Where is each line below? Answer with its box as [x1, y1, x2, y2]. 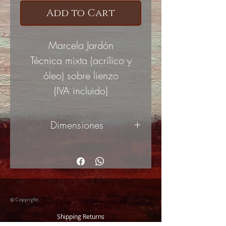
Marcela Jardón [48, 38, 114, 52]
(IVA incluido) [53, 84, 108, 97]
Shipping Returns [57, 212, 104, 221]
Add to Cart [46, 7, 115, 20]
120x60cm [58, 140, 104, 153]
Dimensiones [50, 118, 103, 132]
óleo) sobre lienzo [43, 69, 119, 82]
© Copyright [10, 196, 38, 203]
